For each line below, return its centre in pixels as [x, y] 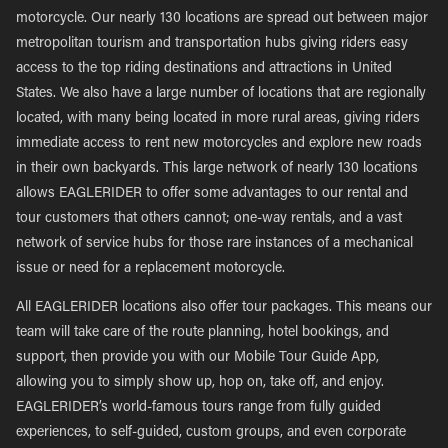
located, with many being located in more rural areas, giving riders [218, 119]
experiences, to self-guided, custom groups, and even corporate [211, 433]
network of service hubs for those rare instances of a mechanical [214, 244]
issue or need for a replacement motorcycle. [150, 269]
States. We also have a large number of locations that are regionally [221, 94]
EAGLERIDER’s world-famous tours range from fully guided [198, 408]
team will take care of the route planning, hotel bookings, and [202, 333]
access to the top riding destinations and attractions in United [204, 69]
